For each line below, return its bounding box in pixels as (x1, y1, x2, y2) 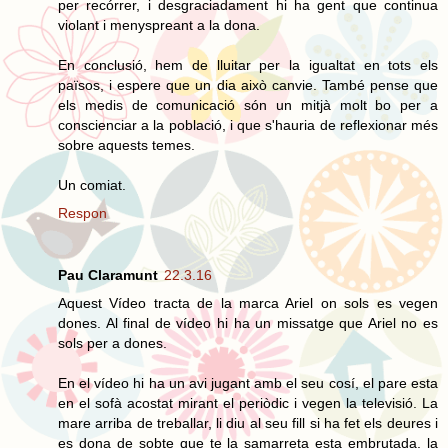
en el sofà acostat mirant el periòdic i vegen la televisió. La (58, 394, 438, 411)
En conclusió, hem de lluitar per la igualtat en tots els (58, 56, 438, 73)
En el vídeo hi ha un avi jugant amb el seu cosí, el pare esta (58, 374, 438, 391)
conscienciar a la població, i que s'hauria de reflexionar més (58, 116, 438, 133)
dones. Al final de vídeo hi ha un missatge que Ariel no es (58, 314, 438, 331)
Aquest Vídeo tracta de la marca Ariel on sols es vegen (58, 294, 438, 311)
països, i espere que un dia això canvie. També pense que (58, 76, 438, 93)
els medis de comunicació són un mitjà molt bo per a (58, 96, 438, 113)
